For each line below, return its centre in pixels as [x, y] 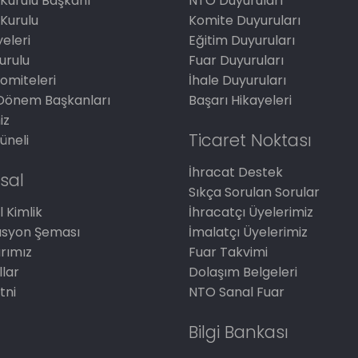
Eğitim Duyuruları [242, 40]
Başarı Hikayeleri [241, 100]
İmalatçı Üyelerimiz [249, 232]
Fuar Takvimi [229, 252]
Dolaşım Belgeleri [243, 272]
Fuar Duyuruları [237, 60]
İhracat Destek [236, 172]
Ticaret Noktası [251, 140]
